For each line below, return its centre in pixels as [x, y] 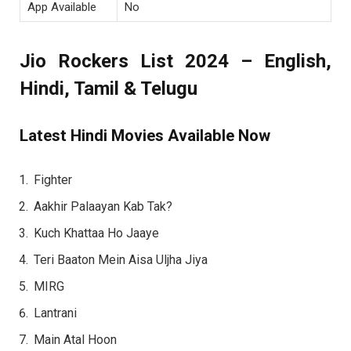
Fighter [53, 180]
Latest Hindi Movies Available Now [145, 136]
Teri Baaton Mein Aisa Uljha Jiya [121, 260]
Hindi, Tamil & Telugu [109, 88]
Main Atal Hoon [75, 340]
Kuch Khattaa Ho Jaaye [96, 233]
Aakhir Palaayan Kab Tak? [103, 207]
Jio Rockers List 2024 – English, [175, 61]
